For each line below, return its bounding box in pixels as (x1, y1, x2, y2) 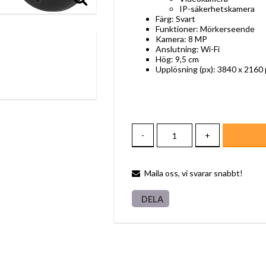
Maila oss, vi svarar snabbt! (144, 168, 243, 178)
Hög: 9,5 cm (156, 54, 199, 64)
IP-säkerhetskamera (179, 4, 255, 14)
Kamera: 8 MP (156, 34, 207, 44)
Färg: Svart (156, 14, 195, 24)
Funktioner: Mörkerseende (156, 24, 255, 34)
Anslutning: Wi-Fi (156, 44, 220, 54)
